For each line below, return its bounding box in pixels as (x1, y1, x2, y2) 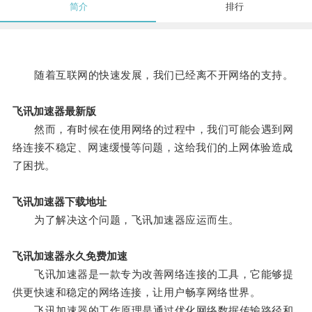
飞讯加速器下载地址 (12, 196, 107, 208)
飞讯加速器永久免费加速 (12, 250, 127, 263)
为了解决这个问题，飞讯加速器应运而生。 (12, 214, 240, 226)
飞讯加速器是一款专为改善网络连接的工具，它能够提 (12, 268, 294, 281)
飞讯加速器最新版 (12, 105, 96, 118)
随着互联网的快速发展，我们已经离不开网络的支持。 (12, 69, 294, 81)
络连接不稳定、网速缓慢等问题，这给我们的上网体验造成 (12, 141, 293, 154)
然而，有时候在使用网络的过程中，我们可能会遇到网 (12, 123, 294, 136)
